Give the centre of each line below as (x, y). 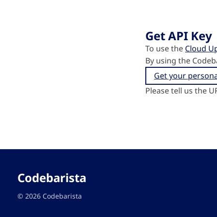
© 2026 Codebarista (50, 196)
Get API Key (179, 36)
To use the (165, 48)
